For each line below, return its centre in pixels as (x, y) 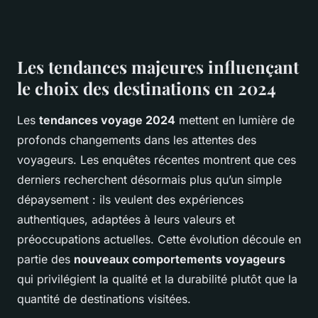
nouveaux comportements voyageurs (180, 259)
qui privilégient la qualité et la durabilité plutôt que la (157, 279)
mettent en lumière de (235, 120)
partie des (45, 259)
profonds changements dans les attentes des (137, 140)
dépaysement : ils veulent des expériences (130, 200)
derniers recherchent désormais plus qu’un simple (149, 180)
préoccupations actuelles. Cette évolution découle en (159, 240)
